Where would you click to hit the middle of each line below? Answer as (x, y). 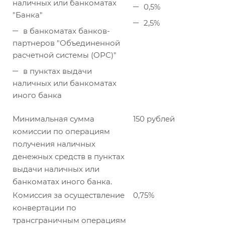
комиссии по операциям (61, 131)
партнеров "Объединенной (66, 43)
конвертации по (44, 208)
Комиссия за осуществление (69, 195)
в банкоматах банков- (67, 31)
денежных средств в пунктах (69, 156)
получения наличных (54, 144)
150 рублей (154, 119)
